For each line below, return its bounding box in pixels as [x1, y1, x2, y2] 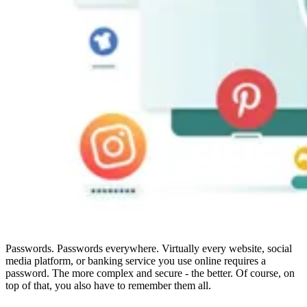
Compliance [33, 8, 85, 19]
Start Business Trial [33, 197, 116, 208]
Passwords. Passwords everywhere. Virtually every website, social [5, 242, 292, 254]
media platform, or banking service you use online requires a [5, 254, 266, 267]
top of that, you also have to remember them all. [5, 279, 211, 291]
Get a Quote [33, 149, 86, 160]
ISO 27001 [33, 54, 81, 66]
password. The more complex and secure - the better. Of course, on [5, 267, 295, 279]
